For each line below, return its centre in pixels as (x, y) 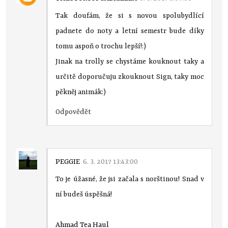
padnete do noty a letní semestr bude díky (130, 31)
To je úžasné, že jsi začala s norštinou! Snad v (130, 179)
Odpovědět (74, 112)
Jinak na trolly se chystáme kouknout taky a (130, 61)
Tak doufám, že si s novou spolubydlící (130, 16)
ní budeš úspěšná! (84, 194)
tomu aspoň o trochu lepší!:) (101, 46)
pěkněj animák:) (81, 92)
